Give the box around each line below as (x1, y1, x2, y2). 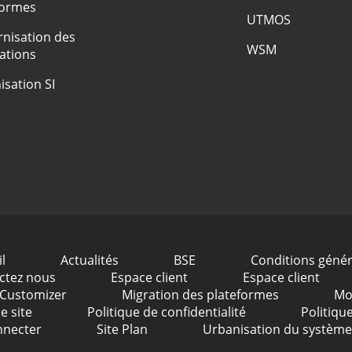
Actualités (60, 251, 119, 269)
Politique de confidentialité (86, 303, 246, 321)
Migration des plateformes (121, 286, 279, 304)
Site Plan (96, 321, 148, 339)
